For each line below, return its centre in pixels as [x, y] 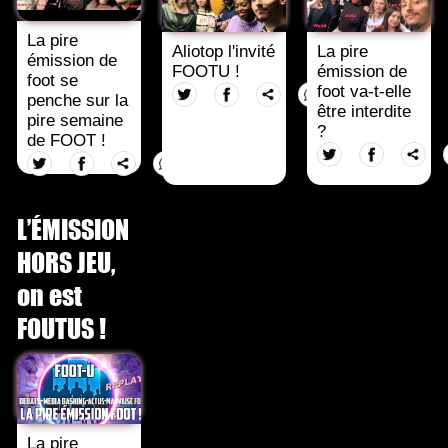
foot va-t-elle [364, 92]
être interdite [364, 112]
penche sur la [78, 101]
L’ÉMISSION [73, 229]
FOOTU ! [206, 72]
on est [49, 295]
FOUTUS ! [61, 328]
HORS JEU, [66, 262]
